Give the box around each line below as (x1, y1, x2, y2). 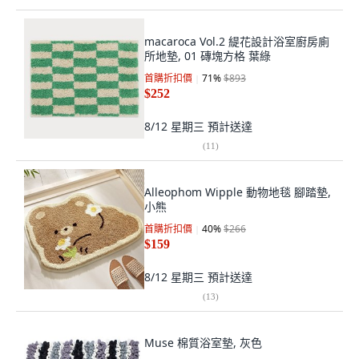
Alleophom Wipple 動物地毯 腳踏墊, (144, 184, 331, 200)
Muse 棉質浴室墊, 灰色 (144, 335, 262, 350)
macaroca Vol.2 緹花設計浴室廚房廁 (144, 34, 329, 49)
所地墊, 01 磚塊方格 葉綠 (144, 48, 271, 63)
